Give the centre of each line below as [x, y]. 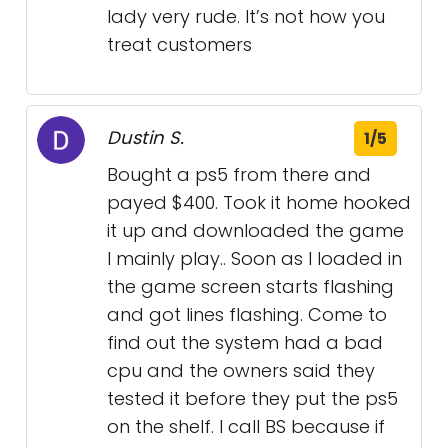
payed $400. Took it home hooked [259, 202]
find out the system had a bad [245, 342]
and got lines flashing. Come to [247, 314]
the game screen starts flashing [250, 286]
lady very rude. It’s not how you [246, 16]
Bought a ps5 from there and [239, 174]
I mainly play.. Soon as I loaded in [254, 258]
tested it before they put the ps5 [252, 398]
